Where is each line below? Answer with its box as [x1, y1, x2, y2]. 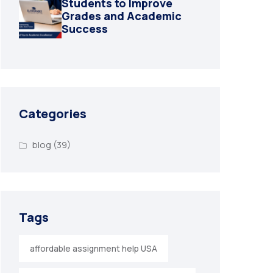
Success [62, 21, 108, 36]
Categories [19, 105, 87, 122]
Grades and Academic [62, 8, 182, 23]
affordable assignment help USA [30, 243, 157, 255]
